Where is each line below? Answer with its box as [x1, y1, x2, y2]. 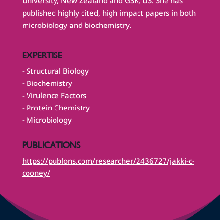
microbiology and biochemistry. [22, 20, 131, 30]
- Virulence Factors [22, 90, 86, 101]
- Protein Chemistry [22, 103, 90, 113]
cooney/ [22, 168, 50, 178]
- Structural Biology [22, 66, 89, 76]
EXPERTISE [22, 50, 62, 61]
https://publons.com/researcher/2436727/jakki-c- [22, 156, 194, 166]
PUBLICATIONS [22, 140, 81, 151]
